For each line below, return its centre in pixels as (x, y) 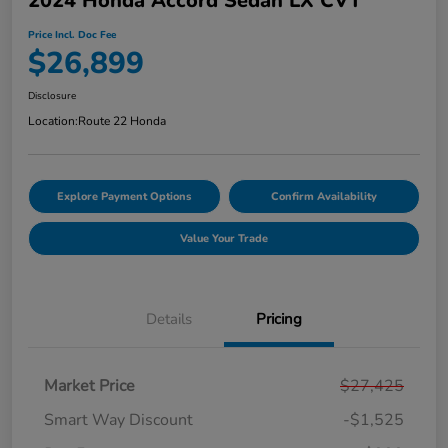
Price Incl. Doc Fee (72, 34)
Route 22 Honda (122, 120)
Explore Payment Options (124, 196)
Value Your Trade (224, 238)
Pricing (279, 318)
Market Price (89, 385)
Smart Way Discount (118, 419)
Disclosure (52, 95)
